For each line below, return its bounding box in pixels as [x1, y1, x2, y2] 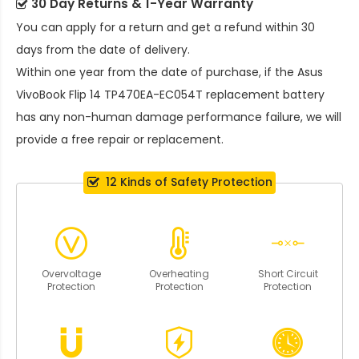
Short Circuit [257, 266, 318, 280]
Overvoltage [41, 266, 101, 280]
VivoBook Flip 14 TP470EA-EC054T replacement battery [16, 87, 325, 103]
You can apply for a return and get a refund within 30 [16, 19, 315, 36]
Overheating [149, 266, 210, 280]
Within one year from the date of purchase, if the [16, 64, 297, 81]
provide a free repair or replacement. [16, 131, 224, 148]
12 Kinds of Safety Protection [105, 174, 272, 191]
